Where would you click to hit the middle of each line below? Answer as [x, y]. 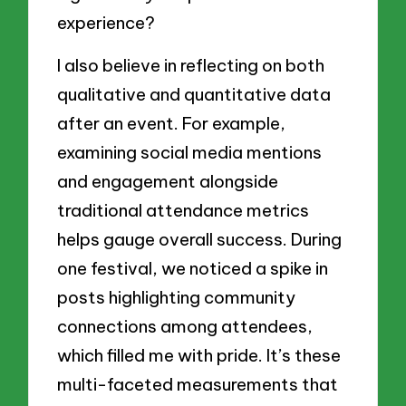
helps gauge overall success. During [200, 240]
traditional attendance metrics [184, 211]
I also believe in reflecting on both [191, 66]
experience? [106, 22]
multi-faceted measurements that [198, 385]
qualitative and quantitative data [194, 95]
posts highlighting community [177, 298]
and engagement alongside [168, 182]
